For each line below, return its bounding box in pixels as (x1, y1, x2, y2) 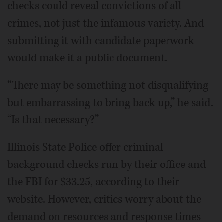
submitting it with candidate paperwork (7, 33, 194, 48)
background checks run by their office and (7, 157, 206, 172)
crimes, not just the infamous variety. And (7, 15, 204, 31)
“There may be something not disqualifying (7, 77, 208, 93)
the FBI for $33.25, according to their (7, 174, 179, 189)
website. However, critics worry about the (7, 191, 201, 207)
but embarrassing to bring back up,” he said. (7, 95, 213, 110)
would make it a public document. (7, 50, 167, 65)
